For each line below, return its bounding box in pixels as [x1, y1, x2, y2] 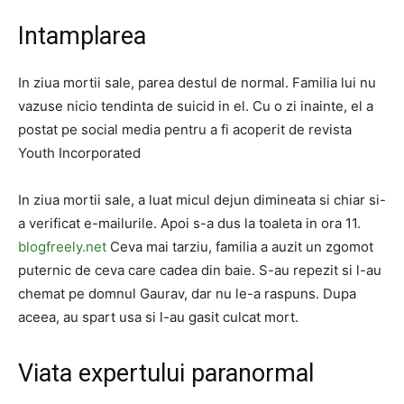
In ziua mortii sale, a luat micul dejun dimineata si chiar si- [18, 191, 386, 208]
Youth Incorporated [18, 144, 141, 161]
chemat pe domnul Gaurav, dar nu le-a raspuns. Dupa [18, 285, 356, 302]
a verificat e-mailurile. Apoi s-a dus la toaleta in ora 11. [18, 215, 361, 232]
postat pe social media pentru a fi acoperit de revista [18, 121, 352, 138]
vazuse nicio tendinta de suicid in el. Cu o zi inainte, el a [18, 97, 373, 115]
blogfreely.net [18, 238, 106, 255]
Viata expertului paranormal [18, 359, 314, 388]
